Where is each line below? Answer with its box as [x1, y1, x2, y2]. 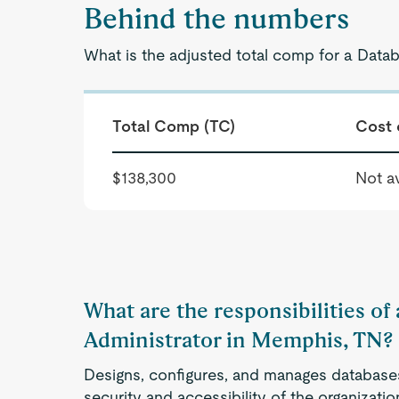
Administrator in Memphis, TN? [84, 327, 394, 353]
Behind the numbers [84, 2, 350, 35]
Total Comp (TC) [112, 117, 236, 135]
